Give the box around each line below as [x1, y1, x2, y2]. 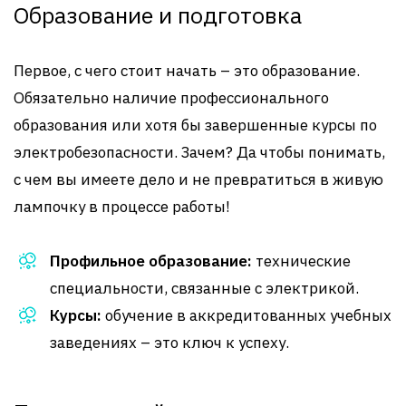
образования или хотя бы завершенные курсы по [14, 115, 377, 135]
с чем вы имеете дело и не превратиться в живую [14, 169, 383, 189]
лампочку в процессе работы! [14, 197, 230, 217]
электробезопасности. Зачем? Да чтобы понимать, [14, 142, 385, 162]
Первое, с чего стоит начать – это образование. [14, 61, 360, 81]
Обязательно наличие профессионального [14, 88, 329, 108]
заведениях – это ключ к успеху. [50, 333, 289, 353]
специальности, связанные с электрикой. [50, 278, 359, 298]
